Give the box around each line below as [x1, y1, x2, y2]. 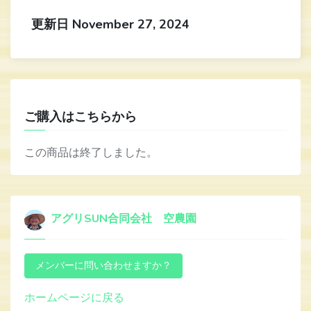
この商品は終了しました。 [24, 144, 158, 160]
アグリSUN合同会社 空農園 [48, 211, 196, 227]
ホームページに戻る [24, 289, 124, 305]
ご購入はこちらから [24, 108, 137, 125]
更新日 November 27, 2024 [31, 15, 190, 33]
